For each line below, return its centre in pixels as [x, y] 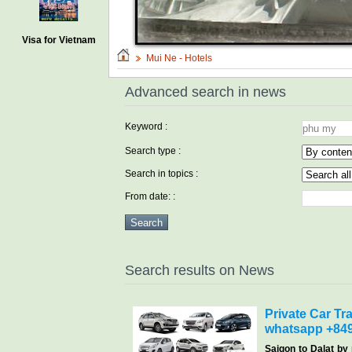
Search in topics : [161, 173]
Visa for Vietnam [59, 40]
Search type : [152, 150]
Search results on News [199, 270]
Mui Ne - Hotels [179, 58]
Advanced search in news [205, 92]
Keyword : [146, 126]
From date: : [150, 196]
